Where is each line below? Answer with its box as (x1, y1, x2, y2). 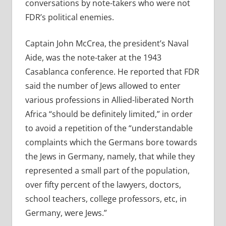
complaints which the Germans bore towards (25, 137, 197, 148)
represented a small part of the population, (25, 165, 190, 177)
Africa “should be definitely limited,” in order (25, 108, 193, 120)
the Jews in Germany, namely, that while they (25, 151, 195, 162)
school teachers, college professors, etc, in (25, 193, 187, 205)
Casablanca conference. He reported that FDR (25, 66, 199, 78)
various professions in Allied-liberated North (25, 94, 194, 106)
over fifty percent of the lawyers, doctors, (25, 179, 181, 191)
